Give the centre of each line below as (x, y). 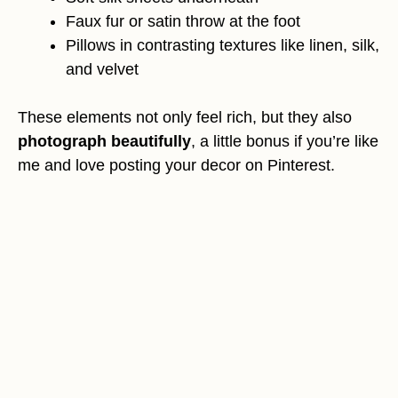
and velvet (102, 70)
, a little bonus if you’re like (285, 142)
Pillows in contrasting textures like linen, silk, (223, 46)
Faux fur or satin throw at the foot (183, 22)
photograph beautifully (104, 142)
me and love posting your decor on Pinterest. (176, 166)
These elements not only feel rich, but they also (185, 118)
